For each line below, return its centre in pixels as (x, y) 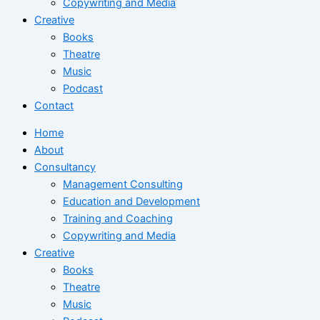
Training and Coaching (118, 219)
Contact (54, 105)
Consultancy (65, 167)
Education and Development (131, 202)
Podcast (83, 88)
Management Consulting (123, 185)
